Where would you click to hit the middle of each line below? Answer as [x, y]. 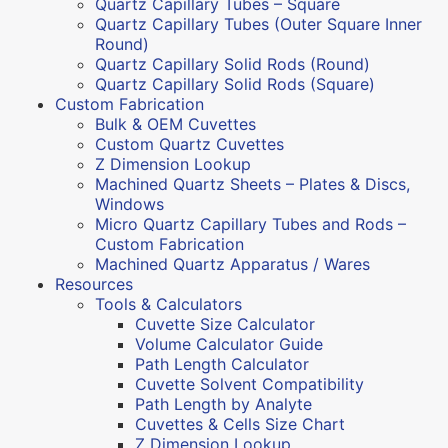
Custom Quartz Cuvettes [189, 143]
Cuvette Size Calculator [225, 323]
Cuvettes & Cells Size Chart [240, 423]
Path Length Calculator [222, 363]
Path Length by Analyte [223, 403]
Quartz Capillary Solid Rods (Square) [235, 83]
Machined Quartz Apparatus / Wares [232, 263]
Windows [129, 203]
